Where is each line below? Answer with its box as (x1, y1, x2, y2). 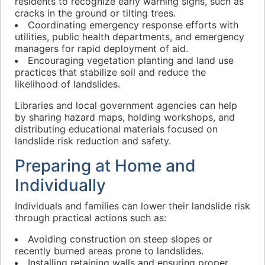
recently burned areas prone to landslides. (15, 245, 203, 257)
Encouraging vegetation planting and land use (28, 54, 234, 66)
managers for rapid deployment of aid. (15, 43, 188, 54)
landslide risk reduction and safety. (15, 135, 171, 147)
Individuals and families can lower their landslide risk (15, 200, 250, 212)
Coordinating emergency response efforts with (28, 19, 238, 31)
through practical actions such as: (15, 212, 166, 224)
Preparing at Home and (15, 156, 196, 176)
